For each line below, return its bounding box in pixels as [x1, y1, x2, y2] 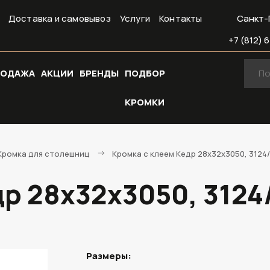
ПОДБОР [125, 67, 165, 80]
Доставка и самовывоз [8, 12, 111, 25]
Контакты [159, 12, 202, 25]
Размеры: [86, 250, 132, 262]
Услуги [119, 12, 151, 25]
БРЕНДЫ [80, 67, 119, 80]
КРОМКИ [125, 96, 165, 108]
